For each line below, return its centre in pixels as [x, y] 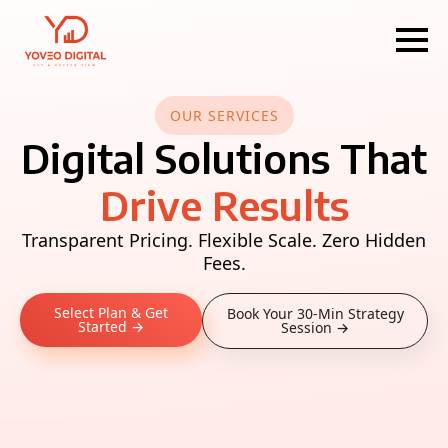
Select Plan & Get [111, 312]
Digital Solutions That [224, 158]
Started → [111, 326]
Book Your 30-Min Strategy [315, 313]
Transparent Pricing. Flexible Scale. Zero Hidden [224, 240]
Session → [315, 327]
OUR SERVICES [224, 115]
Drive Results [224, 205]
